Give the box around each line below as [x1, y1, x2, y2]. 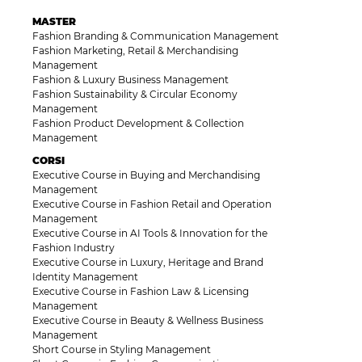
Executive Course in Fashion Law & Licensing [32, 285, 249, 298]
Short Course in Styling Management [32, 343, 211, 356]
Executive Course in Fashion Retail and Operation [32, 198, 271, 211]
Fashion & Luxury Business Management [32, 74, 229, 86]
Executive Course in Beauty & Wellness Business [32, 314, 263, 327]
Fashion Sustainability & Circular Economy [32, 88, 238, 101]
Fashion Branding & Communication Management [32, 30, 279, 43]
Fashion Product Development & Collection [32, 117, 244, 130]
